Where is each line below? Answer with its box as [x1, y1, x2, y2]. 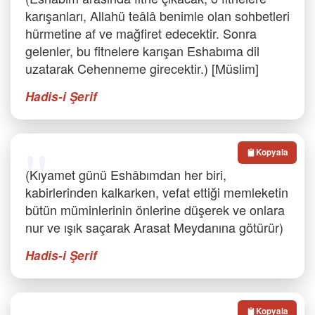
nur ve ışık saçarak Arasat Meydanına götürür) [25, 218, 283, 236]
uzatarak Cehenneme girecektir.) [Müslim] [25, 59, 259, 77]
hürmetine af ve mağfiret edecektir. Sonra [25, 24, 257, 42]
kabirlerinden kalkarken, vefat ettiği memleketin [25, 183, 288, 201]
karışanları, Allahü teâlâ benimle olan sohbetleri [25, 6, 290, 25]
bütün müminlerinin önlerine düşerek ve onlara [25, 200, 285, 219]
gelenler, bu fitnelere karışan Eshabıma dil [25, 41, 259, 60]
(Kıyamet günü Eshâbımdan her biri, [25, 165, 226, 184]
